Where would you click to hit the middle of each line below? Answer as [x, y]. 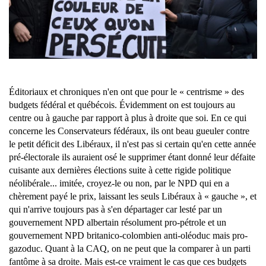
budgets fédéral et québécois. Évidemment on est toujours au [122, 105]
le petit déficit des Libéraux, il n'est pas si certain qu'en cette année [132, 144]
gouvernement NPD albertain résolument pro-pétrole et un [118, 223]
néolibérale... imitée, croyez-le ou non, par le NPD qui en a [119, 183]
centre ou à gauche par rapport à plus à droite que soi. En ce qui [128, 118]
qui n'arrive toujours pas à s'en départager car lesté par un [115, 210]
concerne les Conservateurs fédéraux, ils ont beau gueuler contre [129, 131]
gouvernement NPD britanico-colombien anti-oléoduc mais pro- [128, 236]
